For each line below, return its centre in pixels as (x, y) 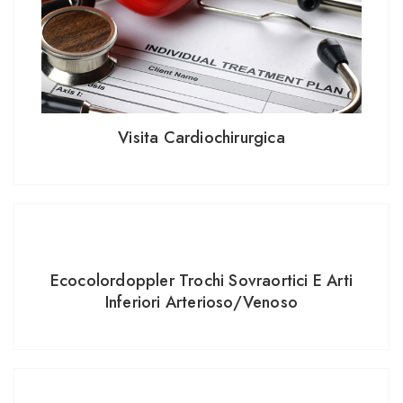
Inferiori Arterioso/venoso (201, 303)
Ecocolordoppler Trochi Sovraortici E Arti (201, 281)
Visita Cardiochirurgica (201, 138)
